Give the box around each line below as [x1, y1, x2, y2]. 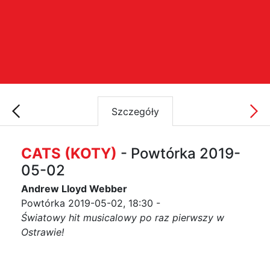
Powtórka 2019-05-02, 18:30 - [21, 197, 160, 209]
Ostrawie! [21, 226, 64, 238]
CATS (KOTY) [21, 145, 117, 162]
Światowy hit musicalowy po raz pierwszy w [21, 212, 224, 224]
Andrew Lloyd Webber [21, 183, 127, 195]
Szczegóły [111, 105, 159, 118]
